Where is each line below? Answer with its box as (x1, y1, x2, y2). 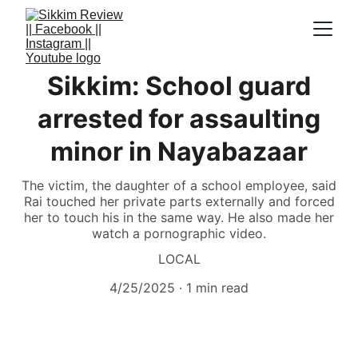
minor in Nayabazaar (50, 136, 308, 167)
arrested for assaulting (38, 103, 320, 134)
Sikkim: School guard (47, 70, 311, 101)
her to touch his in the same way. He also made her (24, 209, 334, 225)
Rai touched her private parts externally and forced (23, 193, 335, 209)
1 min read (186, 280, 249, 296)
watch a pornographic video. (92, 225, 266, 241)
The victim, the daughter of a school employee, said (22, 177, 336, 193)
